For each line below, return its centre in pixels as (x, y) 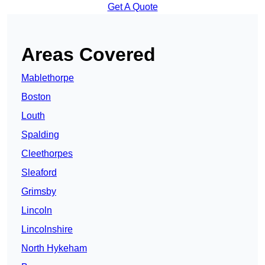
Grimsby (39, 191)
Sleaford (39, 172)
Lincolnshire (47, 229)
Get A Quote (132, 7)
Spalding (40, 134)
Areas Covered (88, 54)
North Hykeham (54, 248)
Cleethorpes (47, 153)
